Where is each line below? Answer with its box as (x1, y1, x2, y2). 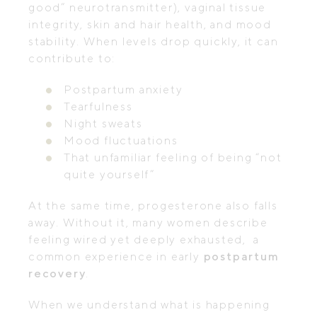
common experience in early (28, 250, 204, 263)
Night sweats (64, 117, 143, 130)
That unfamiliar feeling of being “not (64, 151, 282, 164)
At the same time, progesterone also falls (28, 199, 278, 212)
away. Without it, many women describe (28, 216, 268, 229)
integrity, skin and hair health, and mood (28, 18, 272, 31)
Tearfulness (64, 100, 133, 113)
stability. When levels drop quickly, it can (28, 35, 279, 48)
